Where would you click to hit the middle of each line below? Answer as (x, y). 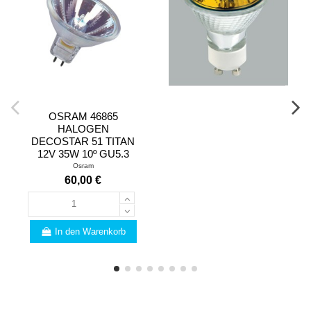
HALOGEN (83, 128)
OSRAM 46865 (83, 116)
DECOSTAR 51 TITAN (83, 141)
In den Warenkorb (91, 231)
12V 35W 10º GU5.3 (83, 153)
